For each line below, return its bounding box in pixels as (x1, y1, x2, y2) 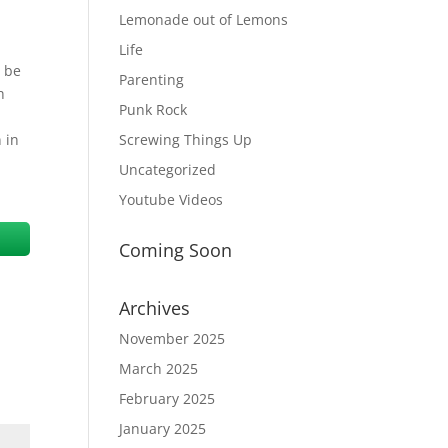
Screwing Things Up (119, 130, 253, 149)
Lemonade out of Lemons (119, 10, 289, 29)
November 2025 (119, 329, 226, 348)
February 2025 (119, 389, 216, 408)
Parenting (119, 70, 185, 89)
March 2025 (119, 359, 199, 378)
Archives (119, 296, 191, 320)
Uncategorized (119, 160, 217, 179)
